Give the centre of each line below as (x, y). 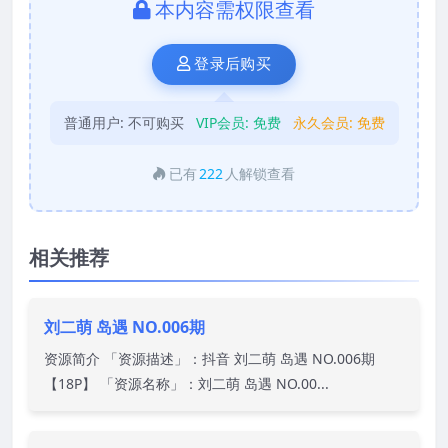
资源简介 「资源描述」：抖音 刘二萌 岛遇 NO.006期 (209, 358)
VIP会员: (224, 122)
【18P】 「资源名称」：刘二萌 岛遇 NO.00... (186, 383)
